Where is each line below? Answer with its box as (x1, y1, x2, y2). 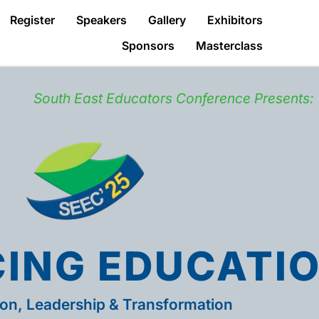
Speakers (76, 13, 127, 27)
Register (10, 13, 56, 27)
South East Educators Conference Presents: (33, 90, 314, 107)
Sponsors (122, 38, 175, 53)
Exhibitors (207, 13, 263, 27)
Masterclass (196, 38, 263, 53)
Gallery (148, 13, 187, 27)
